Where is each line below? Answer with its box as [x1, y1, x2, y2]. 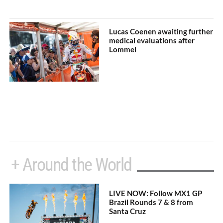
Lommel [109, 44, 137, 54]
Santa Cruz [109, 206, 146, 216]
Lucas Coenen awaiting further [109, 26, 214, 36]
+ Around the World [10, 154, 132, 175]
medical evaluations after [109, 35, 195, 45]
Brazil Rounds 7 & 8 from [109, 197, 194, 207]
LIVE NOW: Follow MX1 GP [109, 188, 203, 198]
